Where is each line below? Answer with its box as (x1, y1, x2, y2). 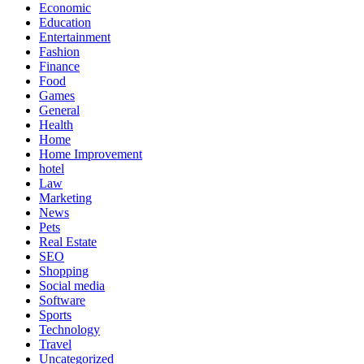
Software (39, 292, 85, 307)
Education (39, 15, 91, 29)
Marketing (39, 190, 92, 205)
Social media (39, 278, 105, 292)
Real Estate (39, 234, 97, 249)
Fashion (39, 44, 80, 58)
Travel (39, 336, 71, 351)
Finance (39, 58, 80, 73)
